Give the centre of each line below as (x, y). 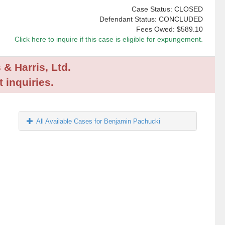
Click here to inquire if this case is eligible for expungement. (108, 39)
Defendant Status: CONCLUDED (151, 19)
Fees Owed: (156, 29)
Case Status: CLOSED (167, 9)
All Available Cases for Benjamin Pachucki (98, 122)
